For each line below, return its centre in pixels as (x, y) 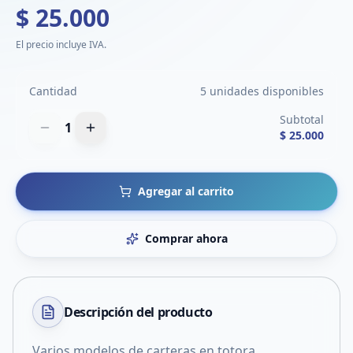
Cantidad (53, 91)
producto (185, 312)
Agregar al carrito (186, 191)
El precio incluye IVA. (61, 45)
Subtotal (302, 119)
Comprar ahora (186, 238)
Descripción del (111, 312)
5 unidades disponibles (262, 91)
